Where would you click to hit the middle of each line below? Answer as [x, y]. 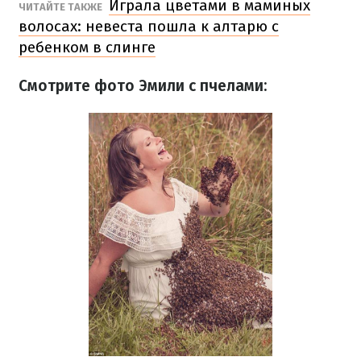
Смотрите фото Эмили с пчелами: [143, 86]
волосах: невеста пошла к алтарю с [149, 26]
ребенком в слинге [87, 47]
